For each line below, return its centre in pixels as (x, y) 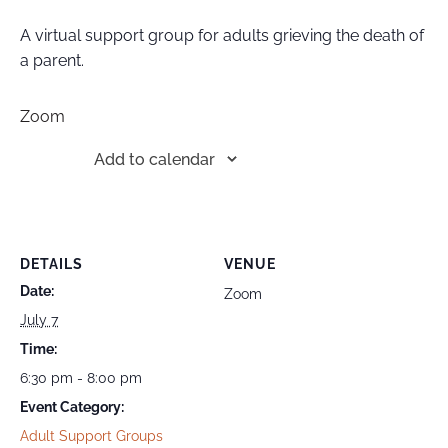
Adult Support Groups (91, 436)
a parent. (52, 60)
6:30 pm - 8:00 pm (81, 378)
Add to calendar (154, 159)
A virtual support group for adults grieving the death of (222, 35)
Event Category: (72, 407)
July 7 (39, 320)
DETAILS (51, 264)
